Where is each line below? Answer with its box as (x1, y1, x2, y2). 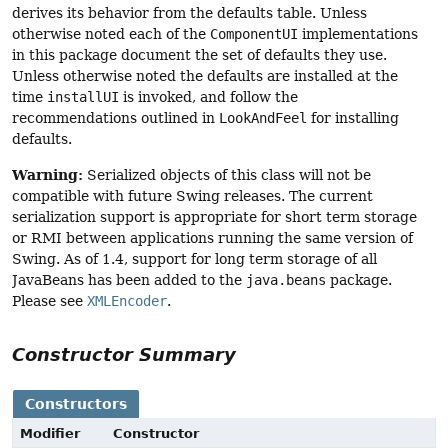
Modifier (20, 425, 80, 441)
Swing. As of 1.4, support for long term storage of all (12, 251, 377, 268)
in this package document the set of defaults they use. (12, 47, 387, 64)
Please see (12, 293, 87, 310)
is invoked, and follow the (119, 89, 298, 106)
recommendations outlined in (12, 110, 219, 127)
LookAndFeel (219, 110, 307, 127)
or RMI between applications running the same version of (12, 230, 413, 247)
